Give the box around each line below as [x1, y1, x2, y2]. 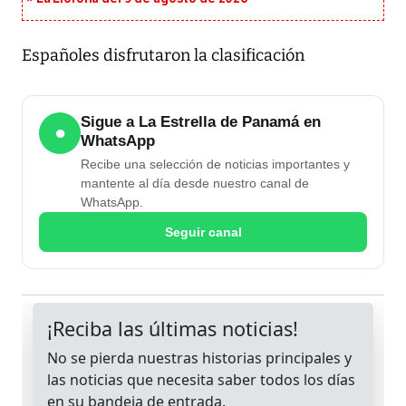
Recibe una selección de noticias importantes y [81, 157, 350, 172]
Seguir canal [164, 224, 242, 239]
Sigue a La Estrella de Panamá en [81, 113, 321, 131]
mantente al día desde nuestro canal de [81, 176, 309, 191]
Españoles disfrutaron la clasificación [22, 45, 304, 66]
